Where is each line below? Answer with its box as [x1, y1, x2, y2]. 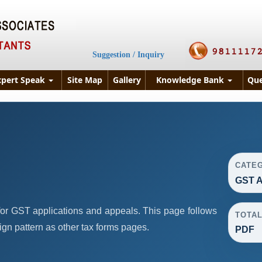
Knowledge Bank [156, 74, 226, 85]
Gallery [112, 74, 141, 85]
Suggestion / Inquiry [92, 50, 164, 59]
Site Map [67, 74, 102, 85]
